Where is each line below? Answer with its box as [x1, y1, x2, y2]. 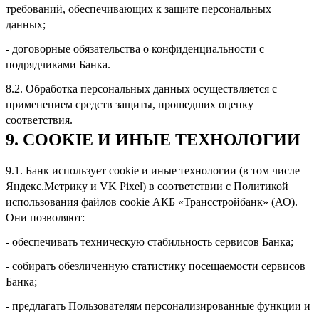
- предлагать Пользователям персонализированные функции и [6, 299, 310, 312]
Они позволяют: [6, 211, 85, 224]
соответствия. [6, 113, 73, 126]
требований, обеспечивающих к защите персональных [6, 2, 271, 15]
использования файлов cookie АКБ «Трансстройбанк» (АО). [6, 195, 298, 208]
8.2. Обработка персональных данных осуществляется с [6, 82, 277, 95]
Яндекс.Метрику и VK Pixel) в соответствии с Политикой [6, 179, 288, 192]
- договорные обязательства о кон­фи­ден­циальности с [6, 42, 264, 55]
